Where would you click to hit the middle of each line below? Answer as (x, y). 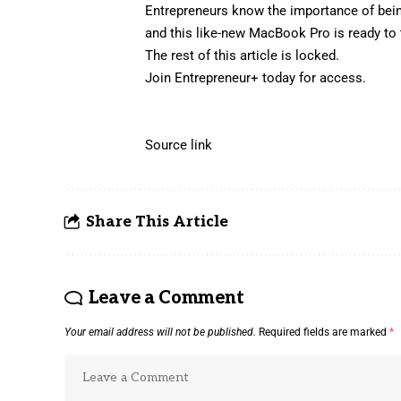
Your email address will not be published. (160, 332)
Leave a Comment (166, 298)
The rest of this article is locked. (243, 55)
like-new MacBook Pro (264, 33)
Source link (179, 145)
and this (171, 33)
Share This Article (157, 222)
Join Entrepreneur (198, 77)
